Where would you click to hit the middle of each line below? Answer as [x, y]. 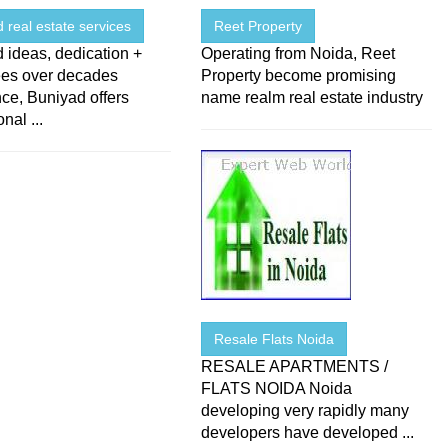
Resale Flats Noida [274, 339]
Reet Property [258, 26]
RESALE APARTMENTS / [295, 367]
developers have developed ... [308, 433]
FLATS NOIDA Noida [277, 389]
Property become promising [299, 76]
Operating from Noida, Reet [298, 54]
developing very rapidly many [305, 411]
